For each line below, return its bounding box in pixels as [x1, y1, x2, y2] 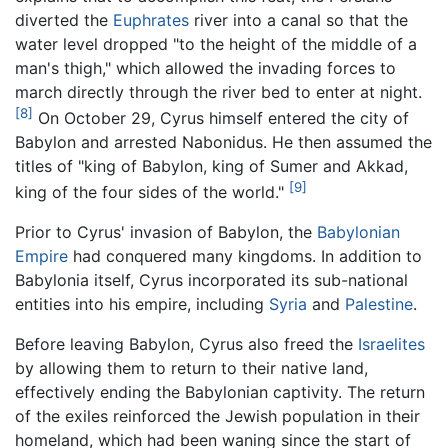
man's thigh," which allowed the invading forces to [15, 57, 396, 78]
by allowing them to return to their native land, [15, 358, 368, 379]
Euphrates [113, 9, 189, 30]
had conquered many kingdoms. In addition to [68, 246, 422, 267]
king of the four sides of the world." [15, 182, 289, 203]
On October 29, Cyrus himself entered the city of [33, 108, 409, 129]
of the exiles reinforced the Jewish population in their [15, 406, 420, 427]
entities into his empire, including [15, 294, 269, 315]
